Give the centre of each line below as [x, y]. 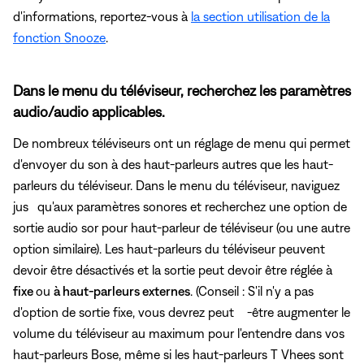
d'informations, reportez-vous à [102, 17]
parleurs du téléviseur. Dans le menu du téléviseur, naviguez [176, 186]
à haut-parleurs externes [122, 291]
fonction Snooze [59, 38]
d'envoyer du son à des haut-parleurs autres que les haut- [173, 165]
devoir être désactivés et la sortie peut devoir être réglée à [173, 270]
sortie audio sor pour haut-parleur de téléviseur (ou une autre [182, 228]
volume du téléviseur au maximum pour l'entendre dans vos [179, 334]
